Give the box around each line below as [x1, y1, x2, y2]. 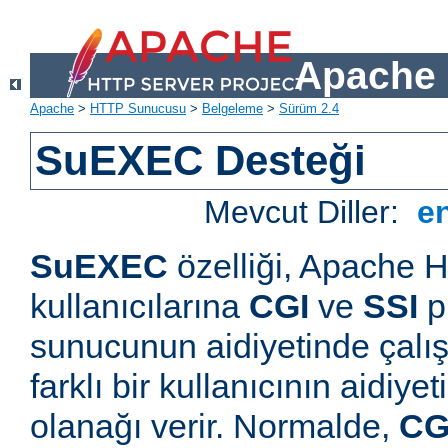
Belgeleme [202, 101, 263, 117]
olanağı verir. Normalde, [30, 407, 399, 446]
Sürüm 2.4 [279, 101, 339, 117]
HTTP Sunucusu [90, 101, 186, 117]
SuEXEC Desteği [35, 137, 367, 185]
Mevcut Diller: [204, 194, 409, 231]
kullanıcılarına [30, 287, 249, 326]
